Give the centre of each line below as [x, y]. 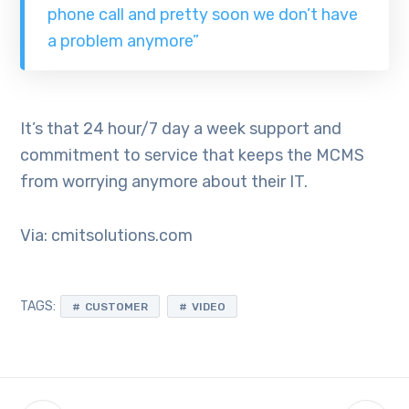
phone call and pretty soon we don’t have [202, 15]
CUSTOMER [117, 306]
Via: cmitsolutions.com [107, 235]
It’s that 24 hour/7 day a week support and [181, 128]
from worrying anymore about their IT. [164, 181]
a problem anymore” [123, 42]
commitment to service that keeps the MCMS [193, 155]
